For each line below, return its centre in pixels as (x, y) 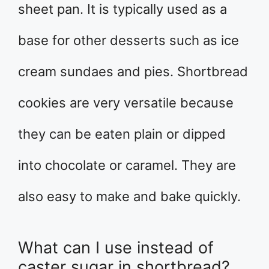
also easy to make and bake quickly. (129, 196)
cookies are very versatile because (126, 102)
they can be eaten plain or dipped (122, 134)
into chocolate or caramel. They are (127, 165)
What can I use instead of (116, 247)
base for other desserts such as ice (128, 40)
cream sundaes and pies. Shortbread (133, 71)
